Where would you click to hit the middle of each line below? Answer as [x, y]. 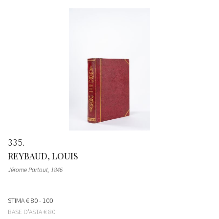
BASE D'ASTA [26, 211]
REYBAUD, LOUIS [43, 156]
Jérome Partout [28, 170]
